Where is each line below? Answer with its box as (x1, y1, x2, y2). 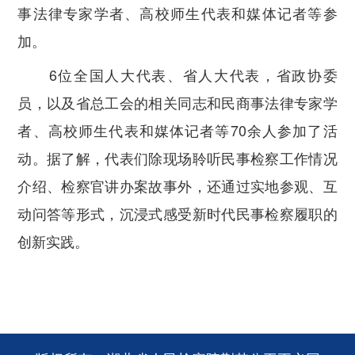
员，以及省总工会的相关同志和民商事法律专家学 (17, 92, 338, 113)
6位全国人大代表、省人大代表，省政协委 (48, 64, 338, 86)
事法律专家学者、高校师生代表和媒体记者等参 (17, 2, 338, 23)
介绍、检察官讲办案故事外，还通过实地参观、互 (17, 175, 338, 197)
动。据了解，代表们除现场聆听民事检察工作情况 (17, 147, 338, 169)
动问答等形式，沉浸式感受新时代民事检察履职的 (17, 203, 338, 224)
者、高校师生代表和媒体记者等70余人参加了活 (17, 120, 338, 141)
